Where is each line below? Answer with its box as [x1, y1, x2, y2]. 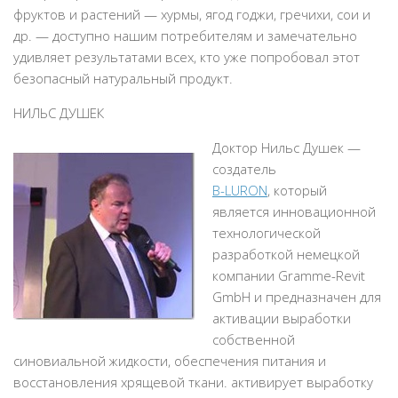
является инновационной [212, 203, 376, 220]
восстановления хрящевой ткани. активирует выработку [13, 373, 373, 391]
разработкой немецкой [212, 245, 360, 263]
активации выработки [212, 309, 351, 327]
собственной [212, 330, 295, 348]
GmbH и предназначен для [212, 288, 381, 306]
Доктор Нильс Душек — [212, 139, 361, 156]
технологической [212, 224, 321, 242]
